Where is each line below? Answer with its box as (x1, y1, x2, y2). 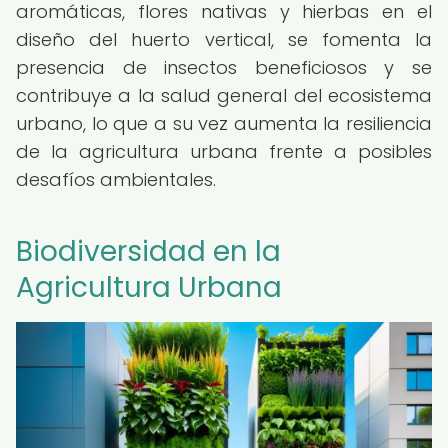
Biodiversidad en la (16, 232, 281, 271)
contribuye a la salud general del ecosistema (16, 83, 432, 108)
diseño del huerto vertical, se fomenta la (16, 27, 432, 52)
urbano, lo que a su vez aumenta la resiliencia (16, 111, 432, 136)
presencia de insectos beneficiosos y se (16, 55, 432, 80)
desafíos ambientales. (16, 167, 216, 192)
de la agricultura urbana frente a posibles (16, 139, 432, 164)
